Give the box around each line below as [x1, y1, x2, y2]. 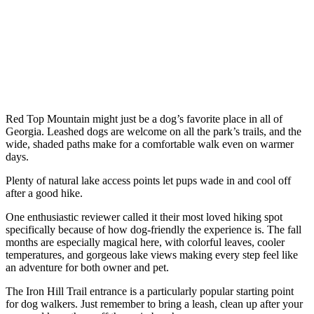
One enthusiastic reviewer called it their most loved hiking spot [6, 210, 282, 223]
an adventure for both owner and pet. [6, 261, 169, 273]
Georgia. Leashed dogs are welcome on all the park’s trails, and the [6, 125, 301, 137]
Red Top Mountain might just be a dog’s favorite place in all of [6, 112, 282, 125]
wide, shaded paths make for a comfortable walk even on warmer [6, 137, 294, 150]
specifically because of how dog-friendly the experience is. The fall [6, 223, 301, 235]
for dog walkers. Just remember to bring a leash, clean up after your [6, 297, 303, 310]
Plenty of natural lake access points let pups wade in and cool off [6, 174, 291, 186]
